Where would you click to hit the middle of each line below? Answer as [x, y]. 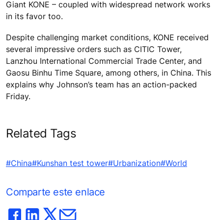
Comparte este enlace [55, 192]
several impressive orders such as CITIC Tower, [94, 49]
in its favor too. [34, 16]
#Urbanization [134, 163]
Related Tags [41, 134]
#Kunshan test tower [70, 163]
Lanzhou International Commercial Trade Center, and [104, 61]
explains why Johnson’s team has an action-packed [101, 85]
